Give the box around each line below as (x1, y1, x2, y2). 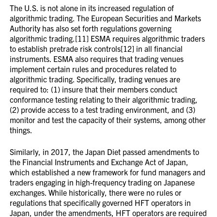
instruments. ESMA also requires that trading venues (10, 54, 184, 63)
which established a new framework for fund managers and (10, 167, 205, 177)
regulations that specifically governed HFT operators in (10, 198, 191, 207)
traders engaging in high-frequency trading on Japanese (10, 177, 195, 187)
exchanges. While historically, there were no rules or (10, 187, 182, 197)
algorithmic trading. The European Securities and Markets (10, 13, 201, 23)
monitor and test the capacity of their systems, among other (10, 115, 206, 124)
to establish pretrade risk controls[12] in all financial (10, 44, 183, 53)
